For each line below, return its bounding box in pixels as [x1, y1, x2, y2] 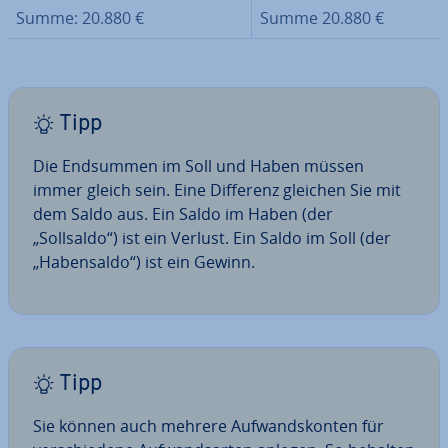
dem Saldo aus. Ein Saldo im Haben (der [33, 203, 333, 225]
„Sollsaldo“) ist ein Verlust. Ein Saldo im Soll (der [33, 227, 391, 249]
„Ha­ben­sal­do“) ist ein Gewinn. [33, 251, 255, 273]
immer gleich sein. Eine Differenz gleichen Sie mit [33, 179, 401, 201]
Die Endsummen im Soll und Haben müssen [33, 155, 364, 177]
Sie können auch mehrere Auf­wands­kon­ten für [33, 415, 384, 437]
